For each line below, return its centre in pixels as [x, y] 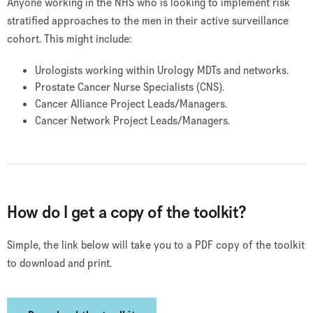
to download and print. [59, 263]
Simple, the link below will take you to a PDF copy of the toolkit [156, 245]
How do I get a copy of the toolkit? [126, 212]
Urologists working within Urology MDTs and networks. [162, 70]
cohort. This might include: [69, 39]
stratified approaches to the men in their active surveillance [148, 21]
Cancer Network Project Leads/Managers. [132, 121]
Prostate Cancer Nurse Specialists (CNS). [130, 87]
